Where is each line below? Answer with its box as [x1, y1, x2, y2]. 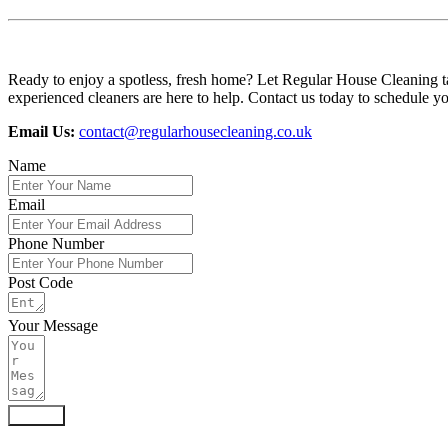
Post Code [8, 273, 73, 291]
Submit [16, 407, 57, 423]
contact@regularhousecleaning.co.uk [79, 122, 312, 140]
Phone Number [8, 234, 104, 252]
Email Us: [8, 122, 75, 140]
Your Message [8, 316, 98, 334]
